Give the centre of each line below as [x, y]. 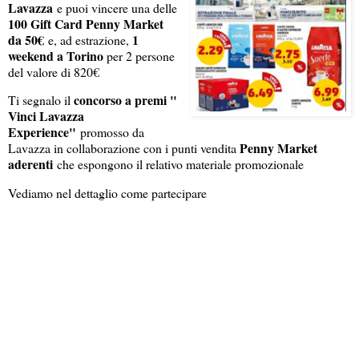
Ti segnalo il [41, 100]
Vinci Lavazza [46, 116]
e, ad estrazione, [88, 39]
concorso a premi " [125, 100]
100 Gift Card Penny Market [86, 23]
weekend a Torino [57, 55]
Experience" [42, 132]
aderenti [30, 164]
